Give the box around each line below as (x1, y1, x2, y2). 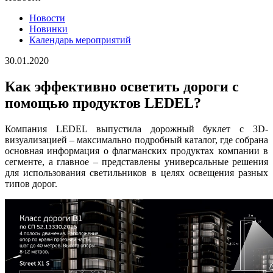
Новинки (29, 24, 68, 34)
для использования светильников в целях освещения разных (5, 167, 268, 178)
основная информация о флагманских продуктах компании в (5, 145, 268, 156)
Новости (29, 13, 65, 23)
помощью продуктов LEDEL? (5, 94, 201, 111)
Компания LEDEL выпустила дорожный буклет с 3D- (5, 123, 268, 134)
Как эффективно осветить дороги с (5, 78, 239, 94)
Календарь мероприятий (29, 35, 131, 45)
